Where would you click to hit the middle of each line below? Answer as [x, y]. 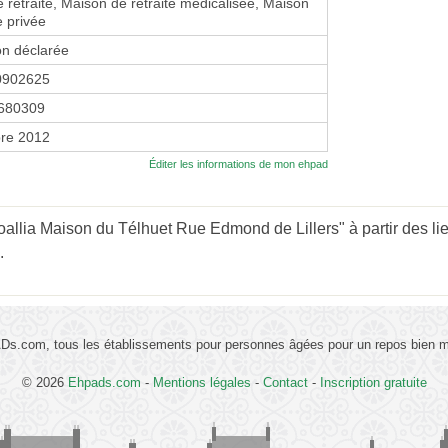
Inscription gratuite [373, 383]
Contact [285, 383]
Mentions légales [201, 383]
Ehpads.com [104, 383]
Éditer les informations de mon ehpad [238, 164]
